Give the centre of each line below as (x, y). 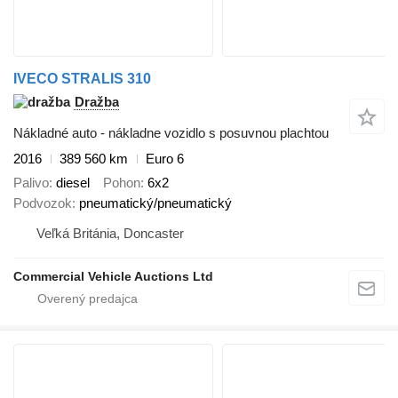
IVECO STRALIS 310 (82, 79)
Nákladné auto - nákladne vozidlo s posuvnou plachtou (171, 133)
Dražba (97, 102)
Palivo (31, 182)
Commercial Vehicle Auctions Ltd (113, 276)
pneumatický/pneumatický (155, 203)
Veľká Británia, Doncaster (110, 233)
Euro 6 (165, 159)
